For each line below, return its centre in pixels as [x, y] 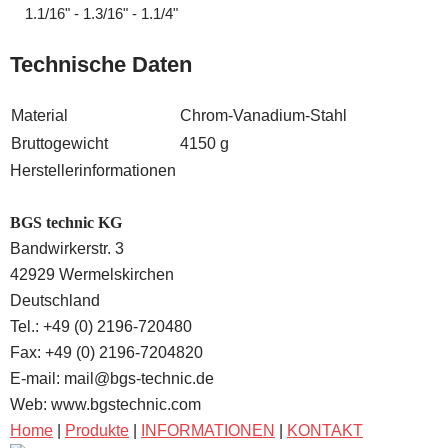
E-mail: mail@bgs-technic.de [112, 378]
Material [39, 115]
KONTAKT [325, 430]
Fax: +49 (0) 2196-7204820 [106, 352]
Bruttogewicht [59, 143]
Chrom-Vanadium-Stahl [263, 115]
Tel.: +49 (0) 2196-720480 [101, 326]
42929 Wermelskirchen [92, 274]
